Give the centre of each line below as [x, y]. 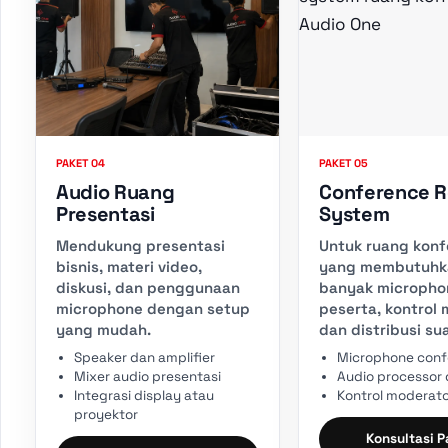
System [354, 213]
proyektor [106, 414]
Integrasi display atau [144, 395]
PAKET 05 [344, 162]
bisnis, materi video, [129, 266]
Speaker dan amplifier [144, 357]
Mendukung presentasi [140, 245]
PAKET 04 [80, 162]
